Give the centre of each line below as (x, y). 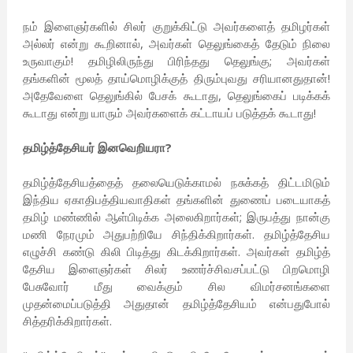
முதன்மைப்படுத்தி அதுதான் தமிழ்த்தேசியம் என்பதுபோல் (176, 304)
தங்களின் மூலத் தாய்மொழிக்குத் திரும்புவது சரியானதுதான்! (176, 78)
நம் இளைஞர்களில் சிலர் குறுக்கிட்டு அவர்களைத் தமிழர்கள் (176, 26)
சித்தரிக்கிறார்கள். (67, 321)
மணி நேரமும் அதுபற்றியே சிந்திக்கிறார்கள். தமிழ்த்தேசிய (176, 234)
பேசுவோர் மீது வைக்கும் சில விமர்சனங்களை (176, 286)
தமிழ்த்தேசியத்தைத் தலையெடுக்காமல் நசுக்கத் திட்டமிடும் (176, 182)
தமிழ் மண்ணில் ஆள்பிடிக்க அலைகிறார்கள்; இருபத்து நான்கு (176, 217)
